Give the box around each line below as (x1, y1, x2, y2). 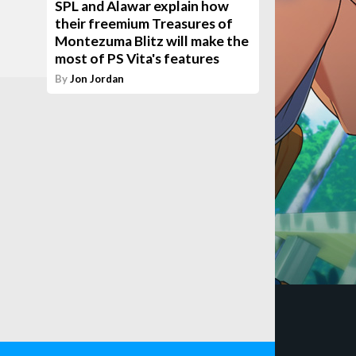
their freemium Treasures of (55, 15, 234, 32)
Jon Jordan (70, 72, 125, 85)
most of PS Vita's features (55, 50, 220, 67)
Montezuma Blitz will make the (55, 33, 250, 49)
